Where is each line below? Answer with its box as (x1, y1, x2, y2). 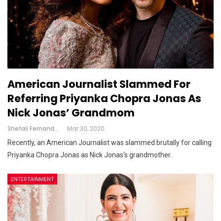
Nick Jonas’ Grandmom (7, 105, 135, 120)
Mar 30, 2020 (67, 124, 105, 133)
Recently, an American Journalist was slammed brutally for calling (7, 138, 212, 147)
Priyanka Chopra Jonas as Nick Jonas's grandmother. (7, 150, 172, 159)
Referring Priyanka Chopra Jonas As (7, 91, 201, 106)
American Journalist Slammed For (7, 76, 190, 91)
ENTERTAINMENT (11, 175, 54, 183)
